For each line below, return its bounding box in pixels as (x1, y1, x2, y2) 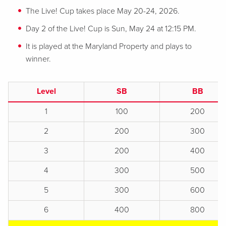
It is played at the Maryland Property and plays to (26, 41, 192, 51)
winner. (26, 54, 51, 64)
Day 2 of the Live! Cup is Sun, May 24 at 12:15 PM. (26, 24, 196, 34)
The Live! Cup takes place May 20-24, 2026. (26, 6, 180, 16)
